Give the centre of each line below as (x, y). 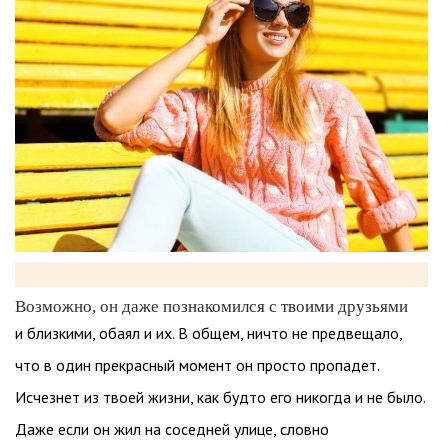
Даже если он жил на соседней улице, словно (172, 429)
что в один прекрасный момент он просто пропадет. (197, 365)
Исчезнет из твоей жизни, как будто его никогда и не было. (220, 397)
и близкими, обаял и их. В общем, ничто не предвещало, (208, 333)
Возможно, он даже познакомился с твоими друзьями (211, 306)
